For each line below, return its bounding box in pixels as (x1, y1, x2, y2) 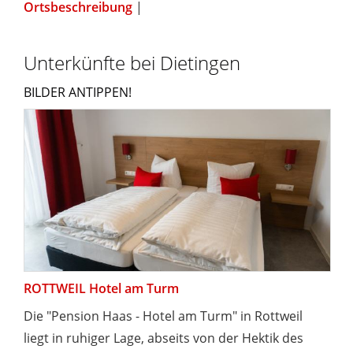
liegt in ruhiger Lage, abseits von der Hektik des (24, 329, 303, 347)
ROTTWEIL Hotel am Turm (24, 279, 179, 297)
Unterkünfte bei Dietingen (24, 50, 240, 76)
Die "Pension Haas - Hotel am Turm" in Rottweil (24, 307, 303, 325)
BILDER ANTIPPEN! (24, 84, 132, 101)
